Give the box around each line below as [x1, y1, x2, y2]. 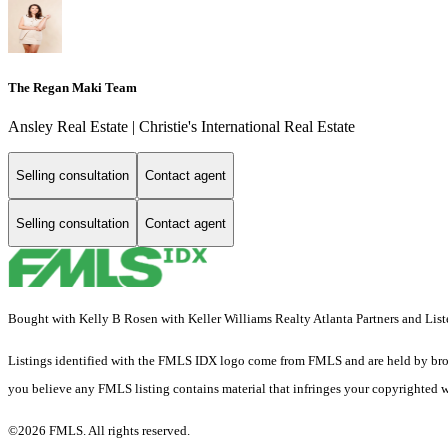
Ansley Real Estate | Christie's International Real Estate [8, 117, 355, 135]
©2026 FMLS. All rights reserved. [8, 423, 193, 439]
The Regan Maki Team [8, 79, 137, 95]
